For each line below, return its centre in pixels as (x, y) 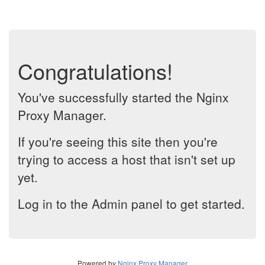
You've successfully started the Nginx (123, 97)
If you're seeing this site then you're (118, 141)
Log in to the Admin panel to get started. (131, 203)
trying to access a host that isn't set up (127, 159)
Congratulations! (95, 71)
